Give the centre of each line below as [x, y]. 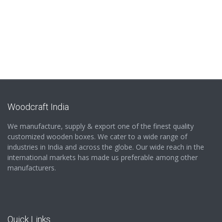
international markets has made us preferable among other [103, 157]
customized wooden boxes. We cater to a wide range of [97, 136]
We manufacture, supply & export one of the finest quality [101, 126]
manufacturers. [32, 167]
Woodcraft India [38, 107]
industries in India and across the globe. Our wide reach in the [106, 147]
